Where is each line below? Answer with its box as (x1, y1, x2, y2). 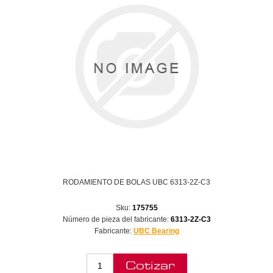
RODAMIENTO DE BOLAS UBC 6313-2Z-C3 (63, 177, 210, 186)
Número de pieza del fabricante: (62, 214, 169, 224)
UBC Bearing (133, 226, 179, 235)
